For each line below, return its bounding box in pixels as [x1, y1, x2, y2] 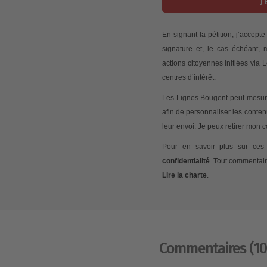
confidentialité [162, 157, 210, 166]
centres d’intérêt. [162, 73, 216, 82]
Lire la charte [162, 171, 207, 180]
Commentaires [159, 240, 249, 257]
